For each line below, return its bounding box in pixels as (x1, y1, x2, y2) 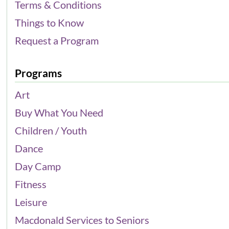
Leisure (15, 195, 48, 208)
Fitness (15, 177, 47, 190)
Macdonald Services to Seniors (15, 213, 150, 226)
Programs (15, 66, 62, 79)
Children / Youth (15, 124, 87, 136)
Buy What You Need (15, 106, 104, 119)
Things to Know (15, 16, 84, 29)
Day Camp (15, 159, 61, 172)
